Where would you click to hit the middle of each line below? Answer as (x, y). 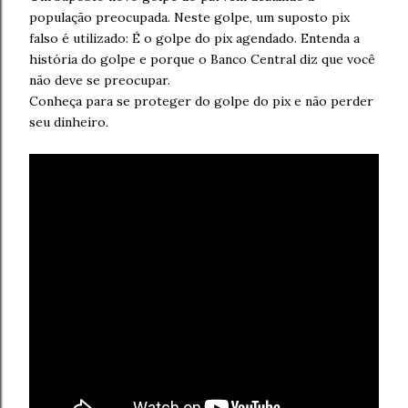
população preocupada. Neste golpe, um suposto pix (189, 17)
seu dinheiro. (69, 122)
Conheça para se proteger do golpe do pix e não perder (201, 101)
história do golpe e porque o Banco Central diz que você (202, 59)
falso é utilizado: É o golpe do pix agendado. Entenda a (194, 38)
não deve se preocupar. (100, 80)
